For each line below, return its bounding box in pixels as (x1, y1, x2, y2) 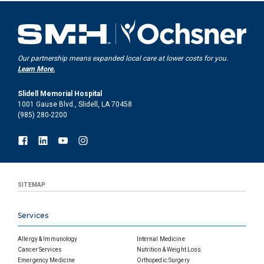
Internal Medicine (136, 236, 185, 243)
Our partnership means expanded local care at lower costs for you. (18, 54, 228, 63)
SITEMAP (18, 181, 46, 189)
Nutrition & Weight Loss (136, 246, 202, 253)
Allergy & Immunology (18, 236, 78, 243)
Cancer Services (18, 246, 62, 253)
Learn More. (18, 65, 55, 74)
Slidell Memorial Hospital (18, 90, 102, 98)
